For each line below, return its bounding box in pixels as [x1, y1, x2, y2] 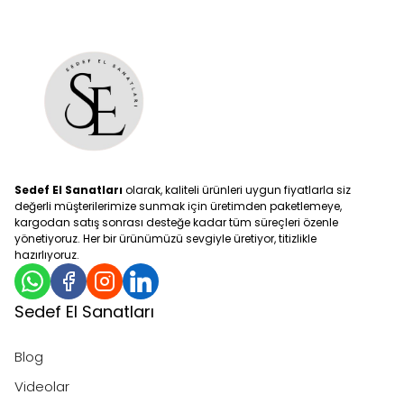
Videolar [14, 377, 69, 396]
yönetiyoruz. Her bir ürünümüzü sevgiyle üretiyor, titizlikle [14, 231, 317, 246]
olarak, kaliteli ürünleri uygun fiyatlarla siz [123, 182, 351, 197]
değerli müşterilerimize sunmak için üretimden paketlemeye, [14, 198, 342, 214]
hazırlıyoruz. [14, 247, 79, 262]
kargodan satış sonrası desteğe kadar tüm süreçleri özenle [14, 215, 338, 230]
